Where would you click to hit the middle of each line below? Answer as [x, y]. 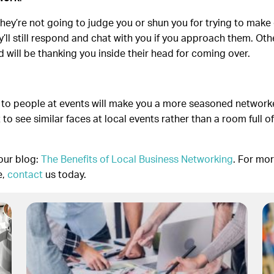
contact [25, 175]
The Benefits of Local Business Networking [137, 159]
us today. [65, 175]
